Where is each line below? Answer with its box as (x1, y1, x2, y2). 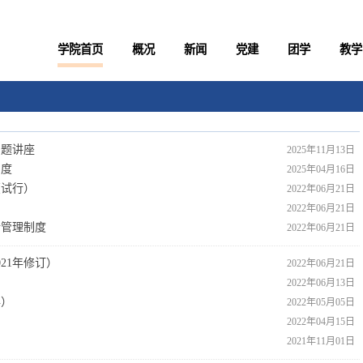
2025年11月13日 (287, 144, 355, 156)
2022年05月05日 (287, 297, 355, 308)
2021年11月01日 (287, 335, 355, 347)
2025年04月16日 (287, 164, 355, 175)
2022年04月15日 (287, 316, 355, 327)
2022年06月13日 (287, 277, 355, 288)
